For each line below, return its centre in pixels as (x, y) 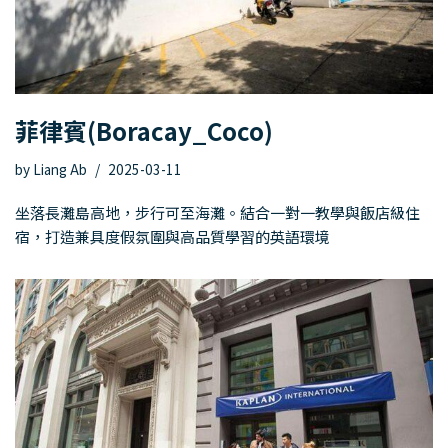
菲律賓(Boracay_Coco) (144, 130)
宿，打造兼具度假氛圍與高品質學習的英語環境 (172, 236)
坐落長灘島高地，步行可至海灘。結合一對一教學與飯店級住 (217, 212)
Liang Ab (60, 168)
